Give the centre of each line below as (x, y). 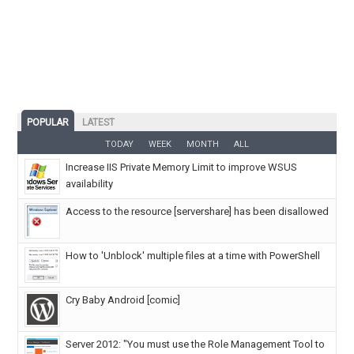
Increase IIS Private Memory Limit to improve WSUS (182, 168)
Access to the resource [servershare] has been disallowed (198, 212)
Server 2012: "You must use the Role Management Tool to (196, 345)
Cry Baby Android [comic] (123, 300)
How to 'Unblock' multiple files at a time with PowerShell (193, 256)
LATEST (99, 123)
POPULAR (48, 123)
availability (90, 184)
